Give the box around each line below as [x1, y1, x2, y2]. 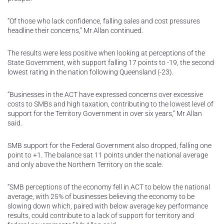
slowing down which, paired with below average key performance [7, 202, 208, 210]
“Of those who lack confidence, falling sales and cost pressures [7, 17, 200, 25]
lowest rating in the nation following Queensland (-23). [7, 68, 173, 76]
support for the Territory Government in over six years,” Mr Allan [7, 109, 202, 117]
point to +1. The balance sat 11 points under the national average [7, 151, 208, 159]
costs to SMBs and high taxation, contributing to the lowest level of [7, 100, 213, 108]
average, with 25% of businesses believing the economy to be [7, 192, 194, 200]
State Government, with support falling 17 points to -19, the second [7, 58, 214, 66]
